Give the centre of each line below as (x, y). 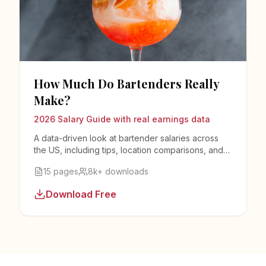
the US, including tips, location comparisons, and (129, 150)
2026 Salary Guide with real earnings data (122, 119)
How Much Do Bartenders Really (126, 83)
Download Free (81, 194)
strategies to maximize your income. (104, 161)
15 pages (61, 171)
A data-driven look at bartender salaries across (126, 138)
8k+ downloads (118, 171)
